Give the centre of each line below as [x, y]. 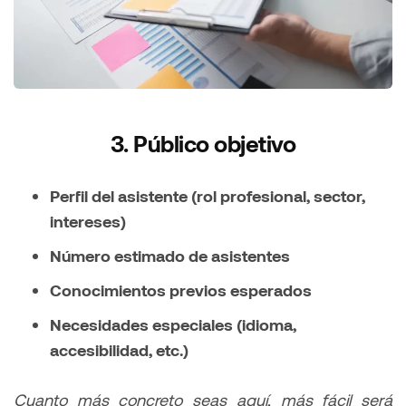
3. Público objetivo [203, 144]
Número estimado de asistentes [170, 256]
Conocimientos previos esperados [181, 290]
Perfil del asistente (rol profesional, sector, [208, 196]
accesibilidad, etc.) [119, 350]
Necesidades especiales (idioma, [173, 325]
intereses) [88, 222]
